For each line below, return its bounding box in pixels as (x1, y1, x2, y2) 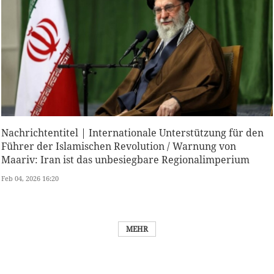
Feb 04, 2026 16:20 (1, 174, 59, 183)
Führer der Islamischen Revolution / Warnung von (1, 139, 236, 154)
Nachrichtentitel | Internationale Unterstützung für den (1, 126, 264, 140)
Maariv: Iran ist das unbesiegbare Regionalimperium (1, 153, 250, 167)
